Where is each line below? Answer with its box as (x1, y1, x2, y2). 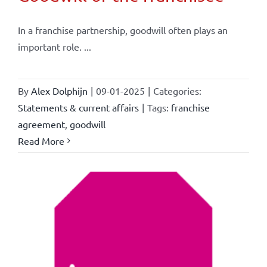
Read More (17, 134, 64, 147)
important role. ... (17, 40, 91, 52)
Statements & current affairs (17, 101, 139, 113)
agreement (17, 117, 65, 130)
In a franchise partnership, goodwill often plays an (17, 23, 228, 36)
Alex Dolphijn (30, 84, 88, 97)
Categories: (153, 84, 201, 97)
